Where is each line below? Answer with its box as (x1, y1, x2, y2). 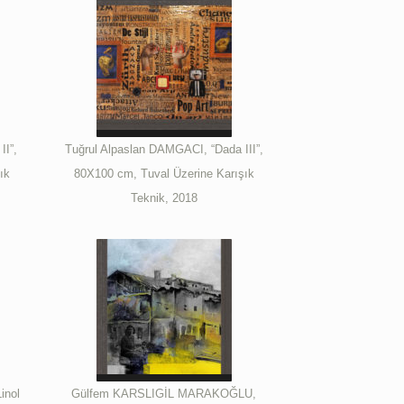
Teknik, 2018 (130, 190, 197, 205)
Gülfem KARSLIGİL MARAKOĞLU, (71, 386, 257, 400)
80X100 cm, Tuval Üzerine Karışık (73, 166, 254, 180)
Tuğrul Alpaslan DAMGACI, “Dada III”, (64, 142, 263, 156)
